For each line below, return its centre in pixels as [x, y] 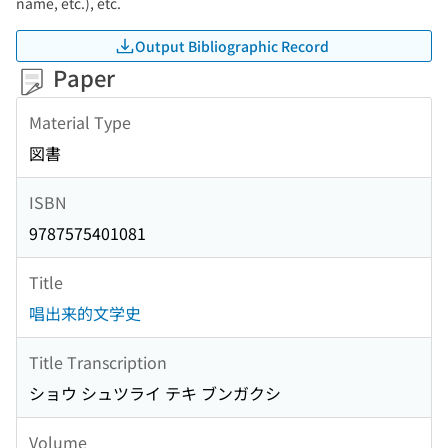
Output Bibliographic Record [232, 45]
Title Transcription [98, 361]
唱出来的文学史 [85, 313]
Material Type [80, 121]
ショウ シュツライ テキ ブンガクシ [155, 393]
